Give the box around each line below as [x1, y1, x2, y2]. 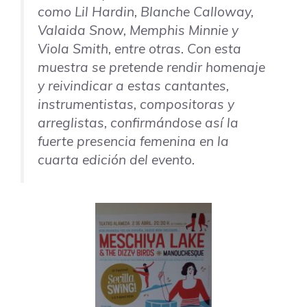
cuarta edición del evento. [38, 151, 195, 169]
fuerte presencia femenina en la [38, 133, 229, 150]
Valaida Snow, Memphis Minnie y [38, 22, 238, 39]
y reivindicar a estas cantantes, [38, 77, 229, 95]
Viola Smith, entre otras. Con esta [38, 40, 241, 58]
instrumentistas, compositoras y [38, 96, 234, 113]
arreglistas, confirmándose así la [38, 114, 238, 132]
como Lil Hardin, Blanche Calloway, [38, 3, 254, 21]
